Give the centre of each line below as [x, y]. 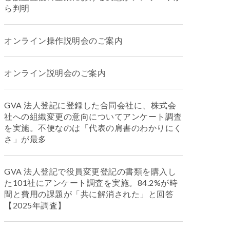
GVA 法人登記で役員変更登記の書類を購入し [90, 171]
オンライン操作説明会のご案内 [63, 40]
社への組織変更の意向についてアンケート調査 [93, 116]
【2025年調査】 [35, 205]
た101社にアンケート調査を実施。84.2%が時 [91, 183]
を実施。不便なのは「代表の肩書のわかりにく [93, 128]
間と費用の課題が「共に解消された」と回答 [89, 194]
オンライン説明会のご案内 [55, 73]
